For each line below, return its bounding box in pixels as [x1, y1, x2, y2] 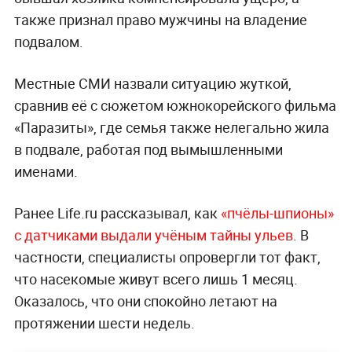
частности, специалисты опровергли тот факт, [13, 247, 321, 267]
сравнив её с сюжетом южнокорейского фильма [13, 96, 336, 115]
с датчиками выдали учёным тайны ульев [13, 225, 293, 245]
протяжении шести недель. [13, 313, 195, 333]
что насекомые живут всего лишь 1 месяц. [13, 269, 298, 289]
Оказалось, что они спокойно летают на [13, 291, 277, 311]
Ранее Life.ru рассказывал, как [13, 203, 221, 223]
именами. [13, 162, 78, 181]
